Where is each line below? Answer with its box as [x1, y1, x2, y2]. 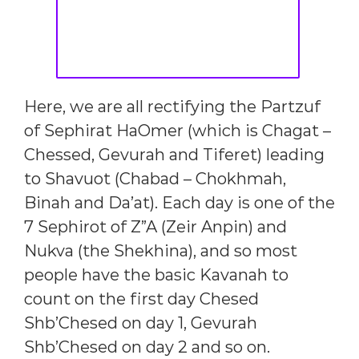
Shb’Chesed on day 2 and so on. [24, 337, 270, 357]
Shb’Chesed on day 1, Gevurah [24, 313, 257, 333]
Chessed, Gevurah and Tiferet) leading [24, 145, 325, 165]
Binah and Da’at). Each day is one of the [24, 193, 335, 213]
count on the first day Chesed [24, 289, 259, 309]
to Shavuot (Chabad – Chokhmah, [24, 169, 286, 189]
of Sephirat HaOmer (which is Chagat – [24, 121, 331, 141]
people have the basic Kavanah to [24, 265, 288, 285]
